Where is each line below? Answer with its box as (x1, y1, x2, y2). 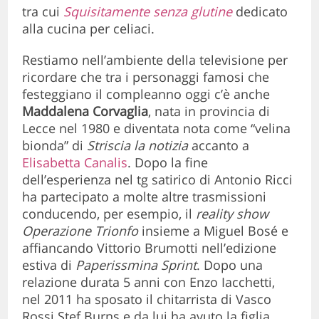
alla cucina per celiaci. (22, 20, 155, 38)
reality (196, 205, 234, 223)
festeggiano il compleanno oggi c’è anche (22, 85, 271, 103)
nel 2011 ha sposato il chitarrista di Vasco (22, 291, 272, 308)
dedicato (236, 3, 288, 21)
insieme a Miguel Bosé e (138, 222, 289, 240)
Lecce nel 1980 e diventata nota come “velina (22, 120, 291, 137)
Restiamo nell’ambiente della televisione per (22, 51, 288, 69)
